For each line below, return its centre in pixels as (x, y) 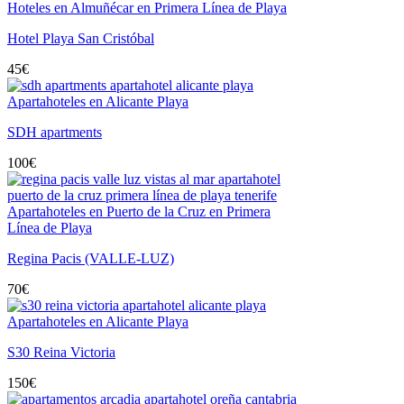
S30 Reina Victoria (61, 352)
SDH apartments (55, 132)
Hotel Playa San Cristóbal (81, 38)
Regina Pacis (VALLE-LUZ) (91, 258)
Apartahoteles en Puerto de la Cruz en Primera (139, 211)
